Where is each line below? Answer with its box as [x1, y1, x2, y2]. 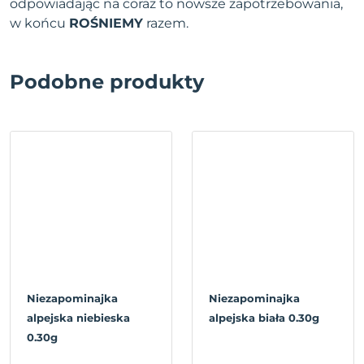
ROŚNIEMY [69, 15, 143, 31]
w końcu [10, 15, 69, 31]
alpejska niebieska [27, 311, 130, 324]
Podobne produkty [10, 70, 204, 93]
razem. [143, 15, 188, 31]
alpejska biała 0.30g [209, 311, 319, 324]
